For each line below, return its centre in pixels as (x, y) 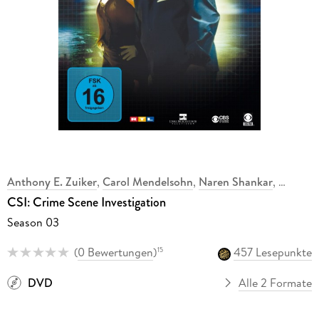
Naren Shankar (235, 182)
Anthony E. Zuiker (52, 182)
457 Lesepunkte (273, 252)
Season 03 (33, 223)
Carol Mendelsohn (147, 182)
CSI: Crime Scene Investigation (86, 203)
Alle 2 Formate (276, 282)
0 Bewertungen (115, 252)
